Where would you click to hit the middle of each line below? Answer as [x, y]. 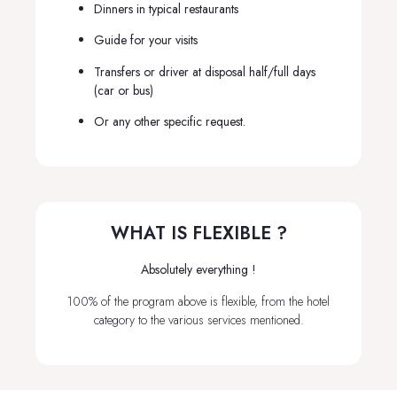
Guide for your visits [146, 40]
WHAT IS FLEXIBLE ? [198, 234]
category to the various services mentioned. [198, 319]
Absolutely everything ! [198, 270]
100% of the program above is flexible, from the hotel [198, 301]
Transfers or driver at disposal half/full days [206, 71]
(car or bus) [124, 90]
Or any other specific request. [170, 121]
